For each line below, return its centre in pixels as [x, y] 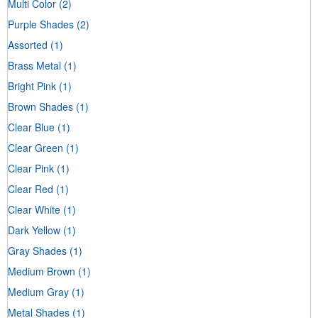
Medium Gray [38, 291]
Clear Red [31, 188]
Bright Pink [32, 86]
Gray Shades [37, 250]
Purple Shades [41, 24]
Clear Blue [31, 127]
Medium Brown [42, 271]
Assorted [28, 44]
